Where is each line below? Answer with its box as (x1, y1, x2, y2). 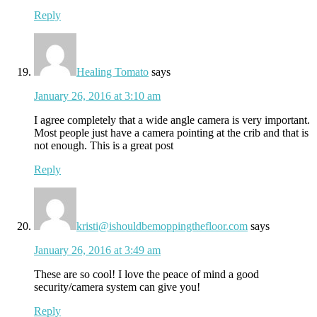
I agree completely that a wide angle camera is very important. (34, 113, 310, 126)
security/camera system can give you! (34, 280, 200, 293)
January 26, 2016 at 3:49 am (34, 243, 161, 256)
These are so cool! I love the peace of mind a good (34, 267, 259, 280)
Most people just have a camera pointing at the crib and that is (34, 126, 309, 139)
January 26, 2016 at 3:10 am (34, 89, 161, 102)
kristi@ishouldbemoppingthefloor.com (76, 219, 248, 232)
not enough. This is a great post (34, 139, 173, 151)
